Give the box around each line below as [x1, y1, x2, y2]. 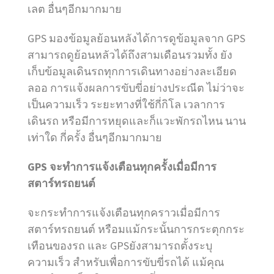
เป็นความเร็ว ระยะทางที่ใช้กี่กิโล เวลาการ [28, 97, 225, 111]
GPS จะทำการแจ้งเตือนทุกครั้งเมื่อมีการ [28, 159, 217, 174]
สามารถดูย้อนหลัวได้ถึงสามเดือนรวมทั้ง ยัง [28, 47, 232, 62]
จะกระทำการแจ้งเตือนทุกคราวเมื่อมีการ [28, 205, 220, 220]
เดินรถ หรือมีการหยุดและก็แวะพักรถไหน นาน [28, 113, 246, 128]
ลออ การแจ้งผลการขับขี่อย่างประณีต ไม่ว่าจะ [28, 80, 245, 95]
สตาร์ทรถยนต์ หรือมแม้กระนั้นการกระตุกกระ [28, 221, 245, 236]
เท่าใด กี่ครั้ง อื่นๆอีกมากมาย [28, 130, 162, 144]
